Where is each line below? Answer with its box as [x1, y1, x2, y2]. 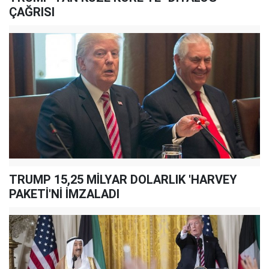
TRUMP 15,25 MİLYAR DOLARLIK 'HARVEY [9, 172, 237, 187]
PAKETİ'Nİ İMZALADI [9, 187, 119, 201]
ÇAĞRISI [9, 4, 55, 19]
